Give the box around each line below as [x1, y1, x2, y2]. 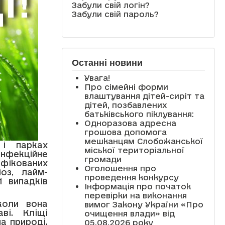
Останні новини [71, 57, 143, 68]
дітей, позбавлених [84, 100, 167, 109]
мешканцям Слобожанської [84, 136, 203, 146]
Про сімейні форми [84, 82, 168, 91]
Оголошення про [84, 163, 156, 173]
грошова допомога [84, 127, 167, 137]
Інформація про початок [84, 181, 191, 191]
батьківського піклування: [84, 109, 194, 119]
